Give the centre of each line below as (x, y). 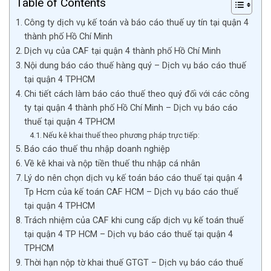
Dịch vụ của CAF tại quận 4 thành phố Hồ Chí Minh (122, 51)
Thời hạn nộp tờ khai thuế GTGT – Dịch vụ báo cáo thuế (133, 263)
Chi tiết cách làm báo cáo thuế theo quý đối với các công (136, 94)
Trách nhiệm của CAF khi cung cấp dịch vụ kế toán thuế (134, 220)
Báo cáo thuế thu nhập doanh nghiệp (97, 149)
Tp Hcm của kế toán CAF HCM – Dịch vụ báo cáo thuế (131, 192)
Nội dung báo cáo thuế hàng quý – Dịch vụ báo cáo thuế (135, 65)
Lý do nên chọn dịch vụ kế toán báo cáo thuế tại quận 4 (133, 178)
